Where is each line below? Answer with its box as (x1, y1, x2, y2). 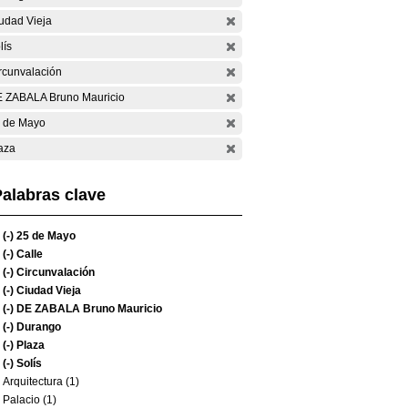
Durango (14, 321, 61, 333)
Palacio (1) (3, 393, 56, 406)
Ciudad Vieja (14, 284, 81, 297)
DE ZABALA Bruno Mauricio (14, 302, 162, 315)
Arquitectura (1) (3, 375, 79, 388)
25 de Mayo (14, 229, 76, 242)
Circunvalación (14, 266, 95, 279)
